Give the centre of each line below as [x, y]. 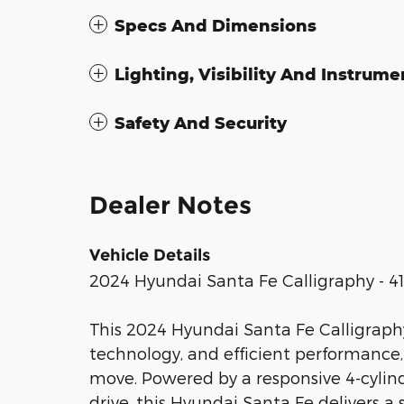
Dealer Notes [170, 206]
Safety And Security [201, 123]
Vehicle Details [150, 256]
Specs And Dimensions [216, 26]
